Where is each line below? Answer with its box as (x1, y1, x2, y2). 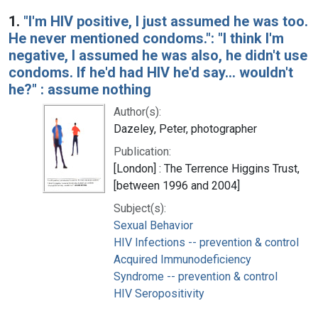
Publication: (114, 144, 171, 158)
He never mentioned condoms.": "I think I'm (9, 29, 284, 47)
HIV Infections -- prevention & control (114, 235, 299, 249)
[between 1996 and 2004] (114, 178, 240, 192)
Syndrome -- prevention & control (114, 269, 278, 283)
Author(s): (114, 104, 161, 119)
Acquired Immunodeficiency (114, 252, 251, 266)
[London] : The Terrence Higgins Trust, (114, 161, 300, 175)
